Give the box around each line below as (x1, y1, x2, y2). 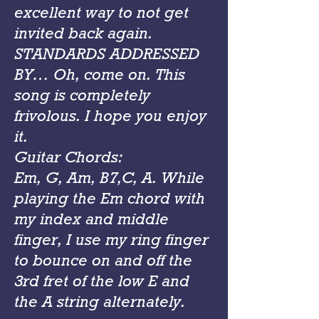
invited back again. (14, 23, 152, 43)
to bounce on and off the (14, 250, 192, 271)
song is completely (14, 85, 150, 105)
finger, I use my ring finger (14, 229, 209, 250)
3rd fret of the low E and (14, 271, 189, 291)
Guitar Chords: (14, 147, 122, 167)
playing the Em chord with (14, 188, 205, 209)
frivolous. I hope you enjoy (14, 105, 206, 126)
